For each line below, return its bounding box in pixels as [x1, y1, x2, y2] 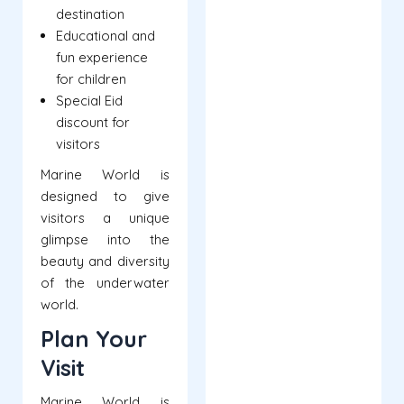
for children [56, 70, 126, 88]
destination [56, 5, 124, 23]
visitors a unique [41, 209, 170, 227]
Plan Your [41, 325, 147, 353]
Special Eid [56, 92, 123, 110]
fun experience [56, 49, 148, 67]
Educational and [56, 27, 155, 45]
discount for [56, 114, 130, 132]
